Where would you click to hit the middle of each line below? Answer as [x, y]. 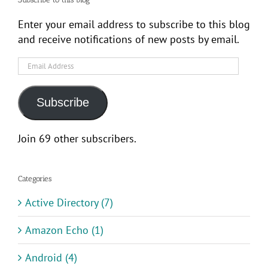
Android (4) [51, 258]
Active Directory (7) [69, 203]
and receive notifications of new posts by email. [129, 39]
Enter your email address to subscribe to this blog [134, 24]
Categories [35, 178]
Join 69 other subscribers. [77, 138]
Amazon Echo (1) [64, 230]
